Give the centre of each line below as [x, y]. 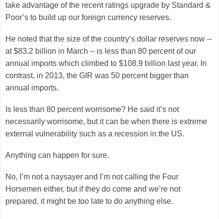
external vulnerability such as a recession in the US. [95, 133]
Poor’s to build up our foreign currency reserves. [89, 17]
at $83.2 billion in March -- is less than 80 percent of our [101, 51]
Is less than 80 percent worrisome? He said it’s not [92, 109]
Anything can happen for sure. [57, 155]
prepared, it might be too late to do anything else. [89, 201]
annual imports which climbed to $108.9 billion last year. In [106, 63]
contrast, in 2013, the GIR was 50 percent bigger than [97, 75]
